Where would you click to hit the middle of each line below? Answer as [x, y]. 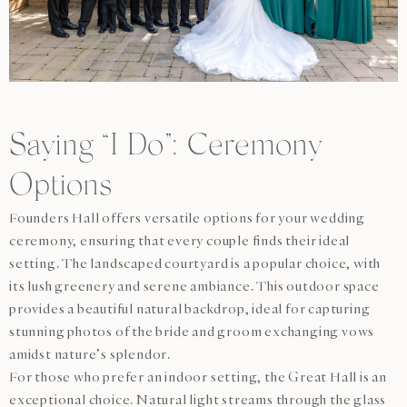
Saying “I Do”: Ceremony [165, 147]
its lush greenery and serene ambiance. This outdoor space [194, 286]
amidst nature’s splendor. [90, 354]
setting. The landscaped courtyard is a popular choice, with [195, 263]
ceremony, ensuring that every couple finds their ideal [180, 240]
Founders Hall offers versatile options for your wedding [187, 218]
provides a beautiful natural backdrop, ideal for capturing [190, 308]
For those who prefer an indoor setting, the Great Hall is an [198, 377]
